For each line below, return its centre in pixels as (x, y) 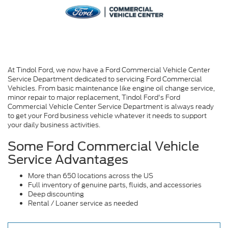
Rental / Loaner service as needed (83, 203)
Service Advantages (68, 159)
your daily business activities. (54, 125)
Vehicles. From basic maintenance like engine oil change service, (111, 88)
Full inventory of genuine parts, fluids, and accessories (115, 185)
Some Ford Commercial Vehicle (103, 146)
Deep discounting (56, 194)
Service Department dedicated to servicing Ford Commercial (105, 79)
